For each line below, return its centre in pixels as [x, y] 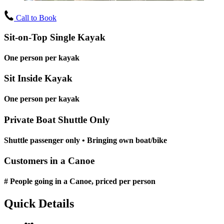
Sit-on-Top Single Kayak [55, 37]
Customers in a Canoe [49, 161]
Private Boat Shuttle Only [57, 119]
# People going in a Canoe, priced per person [80, 181]
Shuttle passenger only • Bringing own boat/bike [85, 140]
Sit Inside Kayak [38, 78]
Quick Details [39, 203]
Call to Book [36, 17]
